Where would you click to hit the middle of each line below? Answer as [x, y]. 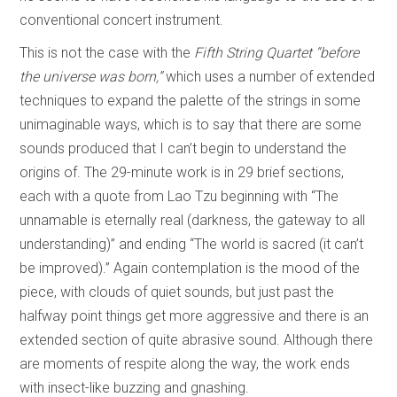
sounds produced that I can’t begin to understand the [183, 148]
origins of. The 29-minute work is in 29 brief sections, [182, 172]
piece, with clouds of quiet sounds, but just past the [177, 292]
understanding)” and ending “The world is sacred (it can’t [192, 244]
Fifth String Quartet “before [277, 52]
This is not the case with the [107, 52]
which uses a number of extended [269, 76]
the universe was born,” [91, 76]
